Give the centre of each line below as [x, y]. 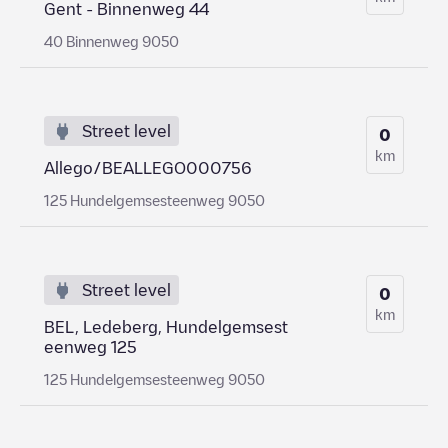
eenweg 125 [90, 346]
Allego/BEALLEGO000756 [148, 167]
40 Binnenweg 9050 [111, 40]
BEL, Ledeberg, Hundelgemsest [166, 326]
